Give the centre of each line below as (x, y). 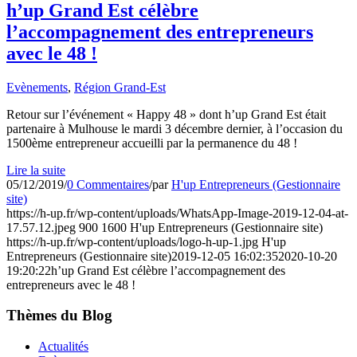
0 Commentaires (108, 184)
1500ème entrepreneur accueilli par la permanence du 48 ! (152, 143)
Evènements (37, 87)
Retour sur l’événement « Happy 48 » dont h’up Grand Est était (166, 114)
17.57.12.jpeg (41, 227)
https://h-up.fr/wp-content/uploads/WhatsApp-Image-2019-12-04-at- (177, 213)
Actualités (63, 347)
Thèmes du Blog (59, 316)
